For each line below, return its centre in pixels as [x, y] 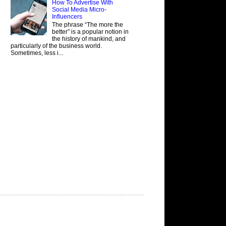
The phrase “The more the [87, 25]
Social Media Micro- [79, 10]
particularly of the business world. [56, 46]
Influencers [67, 17]
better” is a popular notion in [90, 32]
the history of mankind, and [89, 39]
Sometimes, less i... [37, 53]
